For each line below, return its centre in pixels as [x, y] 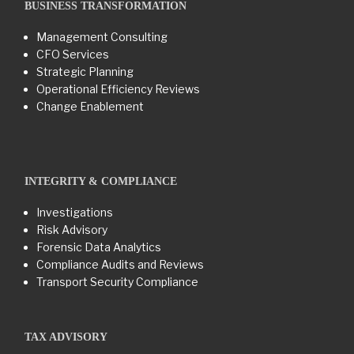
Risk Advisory [72, 230]
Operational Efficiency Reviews [118, 89]
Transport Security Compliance [117, 282]
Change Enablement [90, 107]
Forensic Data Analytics [99, 247]
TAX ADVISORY [66, 337]
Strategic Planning [85, 72]
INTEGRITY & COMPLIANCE [101, 182]
